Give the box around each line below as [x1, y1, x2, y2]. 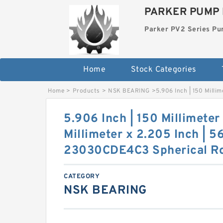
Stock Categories [130, 64, 197, 75]
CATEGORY [64, 172, 100, 181]
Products [72, 87, 100, 95]
